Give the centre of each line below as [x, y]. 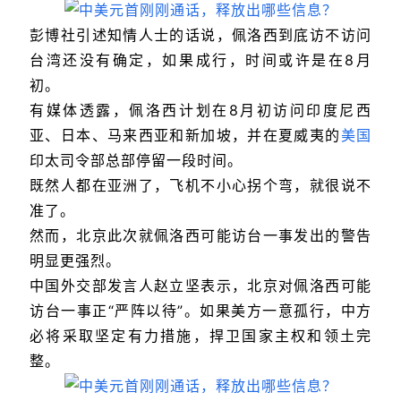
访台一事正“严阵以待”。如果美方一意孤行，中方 [200, 310]
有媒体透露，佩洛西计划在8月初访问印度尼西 [200, 110]
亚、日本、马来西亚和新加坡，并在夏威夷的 [185, 135]
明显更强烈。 [75, 260]
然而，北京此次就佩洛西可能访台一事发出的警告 [200, 235]
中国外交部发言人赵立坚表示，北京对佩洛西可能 [200, 285]
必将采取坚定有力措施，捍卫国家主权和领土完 [200, 335]
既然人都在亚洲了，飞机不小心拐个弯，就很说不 [200, 185]
